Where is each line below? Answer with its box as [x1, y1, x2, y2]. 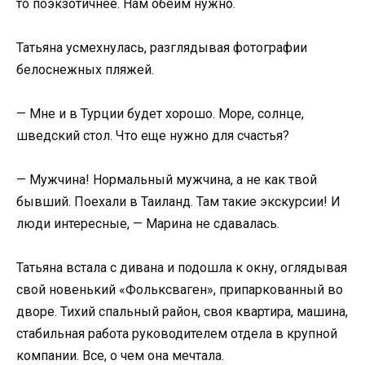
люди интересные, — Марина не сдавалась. [16, 216, 279, 232]
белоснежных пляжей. [16, 61, 154, 77]
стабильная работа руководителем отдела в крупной [16, 326, 337, 342]
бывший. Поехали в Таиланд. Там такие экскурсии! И [16, 194, 341, 210]
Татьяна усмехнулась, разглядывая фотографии [16, 39, 307, 55]
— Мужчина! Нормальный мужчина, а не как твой [16, 172, 317, 188]
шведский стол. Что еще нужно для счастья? [16, 127, 289, 143]
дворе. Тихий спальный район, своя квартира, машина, [16, 304, 348, 320]
